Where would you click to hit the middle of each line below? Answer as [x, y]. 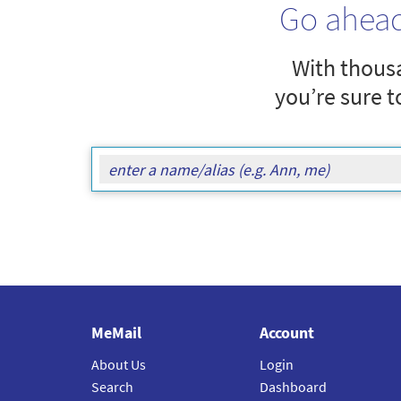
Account [286, 333]
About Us [119, 365]
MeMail [116, 333]
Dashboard [293, 387]
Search [112, 387]
